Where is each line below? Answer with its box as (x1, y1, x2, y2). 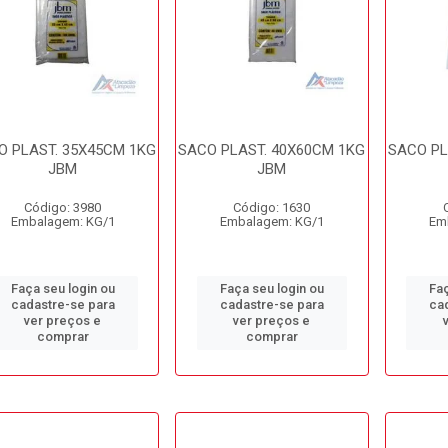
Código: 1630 (233, 200, 311, 215)
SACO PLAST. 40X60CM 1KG (178, 141, 366, 159)
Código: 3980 (24, 200, 102, 215)
